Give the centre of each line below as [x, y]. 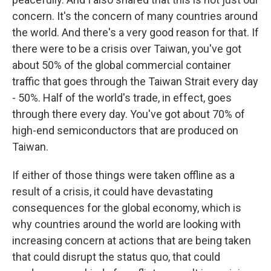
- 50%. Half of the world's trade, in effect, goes [122, 98]
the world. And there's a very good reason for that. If [135, 32]
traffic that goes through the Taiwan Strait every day [135, 81]
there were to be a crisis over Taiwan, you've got [127, 49]
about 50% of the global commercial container [122, 65]
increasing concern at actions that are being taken [132, 240]
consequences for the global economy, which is [127, 208]
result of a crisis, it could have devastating [113, 191]
